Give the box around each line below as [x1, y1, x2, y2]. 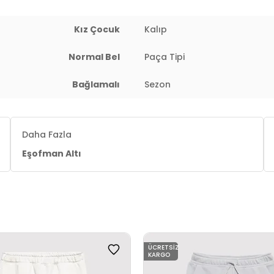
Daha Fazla [22, 128, 72, 141]
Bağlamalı [72, 78, 120, 91]
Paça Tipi [144, 51, 185, 63]
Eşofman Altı [22, 147, 82, 160]
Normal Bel [68, 51, 120, 63]
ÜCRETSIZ [148, 243, 179, 252]
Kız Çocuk [74, 23, 120, 35]
